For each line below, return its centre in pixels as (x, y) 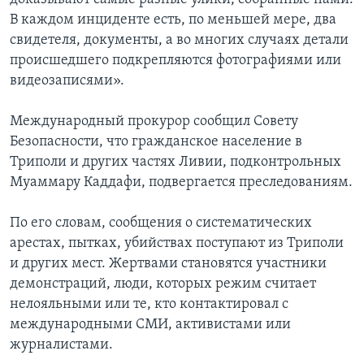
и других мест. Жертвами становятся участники (168, 264)
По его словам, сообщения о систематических (161, 223)
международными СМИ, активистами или (150, 325)
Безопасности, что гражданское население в (156, 142)
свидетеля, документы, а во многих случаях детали (179, 41)
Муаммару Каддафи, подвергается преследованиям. (181, 183)
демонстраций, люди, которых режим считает (163, 284)
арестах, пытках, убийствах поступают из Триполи (177, 244)
